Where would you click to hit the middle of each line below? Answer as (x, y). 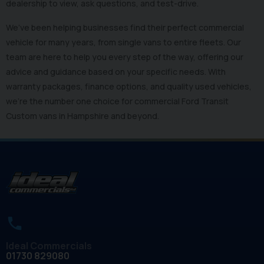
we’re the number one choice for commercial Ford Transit (117, 101)
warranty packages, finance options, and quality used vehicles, (129, 87)
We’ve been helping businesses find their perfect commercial (125, 28)
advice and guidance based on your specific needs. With (116, 72)
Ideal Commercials (49, 246)
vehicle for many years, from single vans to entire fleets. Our (123, 42)
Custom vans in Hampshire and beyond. (83, 116)
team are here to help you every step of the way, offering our (125, 57)
